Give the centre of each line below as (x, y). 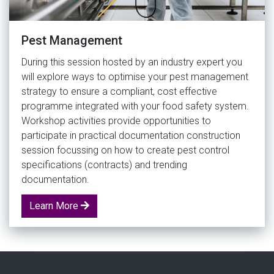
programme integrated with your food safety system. (135, 106)
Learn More (55, 206)
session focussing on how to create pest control (125, 150)
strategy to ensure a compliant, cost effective (119, 91)
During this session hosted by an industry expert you (132, 62)
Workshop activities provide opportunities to (116, 120)
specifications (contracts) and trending (104, 165)
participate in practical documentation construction (131, 135)
